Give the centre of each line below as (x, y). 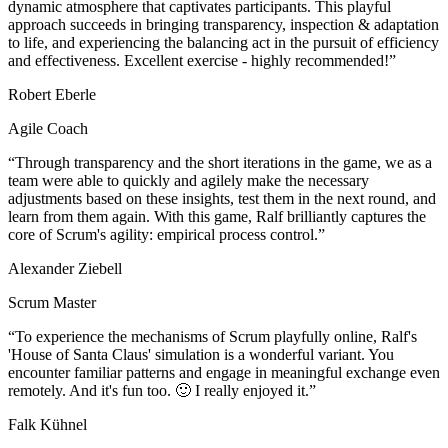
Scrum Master (52, 303)
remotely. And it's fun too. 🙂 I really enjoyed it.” (162, 391)
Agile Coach (48, 129)
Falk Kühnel (47, 425)
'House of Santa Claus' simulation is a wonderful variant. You (201, 355)
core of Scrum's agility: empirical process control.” (166, 235)
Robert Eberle (52, 95)
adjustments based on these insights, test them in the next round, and (222, 199)
